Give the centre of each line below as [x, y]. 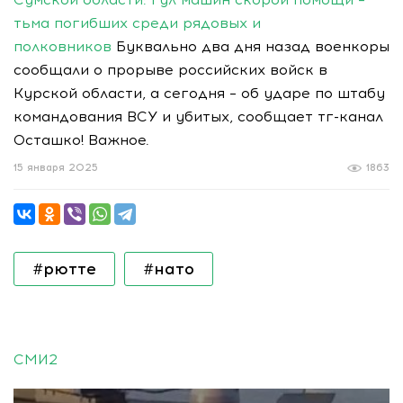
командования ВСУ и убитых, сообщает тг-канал [198, 116]
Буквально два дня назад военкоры [251, 46]
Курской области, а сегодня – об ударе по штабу [199, 93]
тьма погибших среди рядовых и [137, 23]
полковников [63, 46]
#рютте [64, 269]
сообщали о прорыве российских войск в [170, 70]
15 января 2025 [56, 168]
